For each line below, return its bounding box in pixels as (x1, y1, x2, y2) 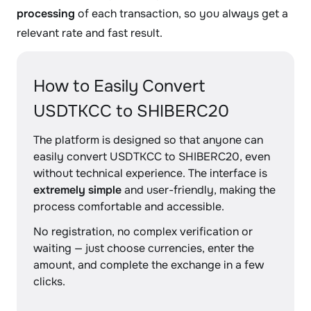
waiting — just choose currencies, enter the (33, 241, 254, 255)
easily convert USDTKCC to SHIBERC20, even (33, 149, 270, 164)
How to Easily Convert (33, 76, 205, 96)
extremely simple (33, 183, 121, 197)
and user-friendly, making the (121, 183, 276, 197)
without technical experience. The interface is (33, 166, 267, 180)
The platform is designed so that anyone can (33, 133, 263, 147)
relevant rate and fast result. (17, 26, 162, 40)
